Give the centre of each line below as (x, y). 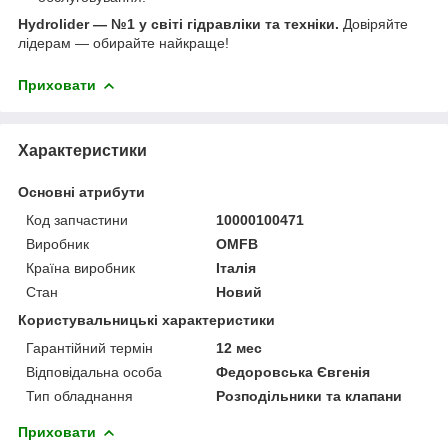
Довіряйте (373, 23)
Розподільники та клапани (309, 395)
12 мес (239, 347)
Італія (236, 267)
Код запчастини (77, 219)
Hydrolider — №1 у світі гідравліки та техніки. (178, 23)
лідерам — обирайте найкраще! (123, 42)
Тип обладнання (79, 395)
